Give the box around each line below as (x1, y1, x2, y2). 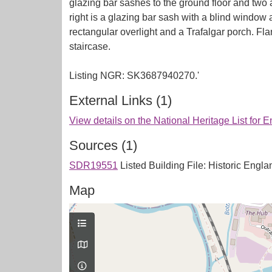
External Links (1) (69, 93, 172, 108)
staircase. (69, 41, 110, 52)
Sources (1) (69, 138, 137, 153)
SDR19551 (69, 160, 118, 171)
